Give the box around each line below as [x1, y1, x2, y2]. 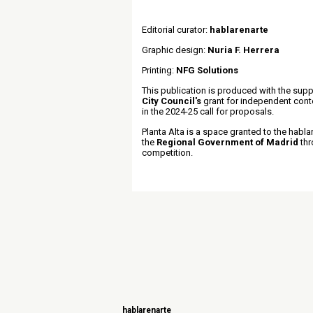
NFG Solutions [176, 65, 238, 75]
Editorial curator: [142, 24, 210, 35]
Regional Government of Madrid [156, 137, 298, 147]
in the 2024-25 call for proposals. [142, 106, 274, 117]
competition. [142, 147, 193, 158]
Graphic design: [142, 45, 208, 55]
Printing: [142, 65, 176, 75]
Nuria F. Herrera [208, 45, 279, 55]
